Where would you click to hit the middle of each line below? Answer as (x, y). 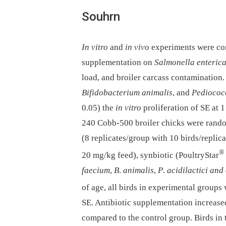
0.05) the (99, 108)
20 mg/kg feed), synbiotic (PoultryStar (150, 155)
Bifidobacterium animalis (127, 93)
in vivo (137, 47)
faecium (96, 170)
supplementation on (118, 63)
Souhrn (101, 17)
